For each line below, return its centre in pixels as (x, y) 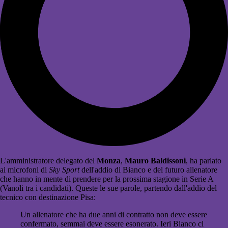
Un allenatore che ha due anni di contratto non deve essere (114, 215)
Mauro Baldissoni (155, 161)
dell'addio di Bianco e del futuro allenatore (148, 170)
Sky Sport (64, 170)
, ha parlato (204, 161)
